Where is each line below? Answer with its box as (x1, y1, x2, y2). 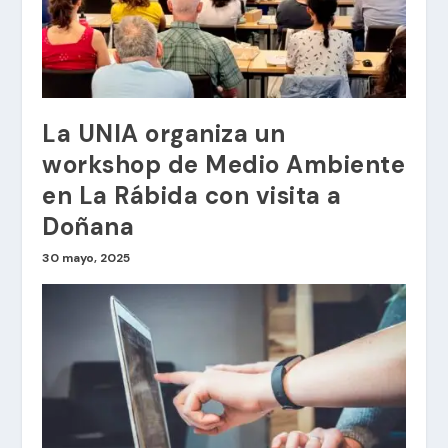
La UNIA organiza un (42, 118, 286, 150)
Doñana (42, 211, 135, 243)
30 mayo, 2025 (42, 250, 131, 267)
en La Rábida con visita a (42, 180, 342, 212)
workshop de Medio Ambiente (42, 149, 406, 181)
